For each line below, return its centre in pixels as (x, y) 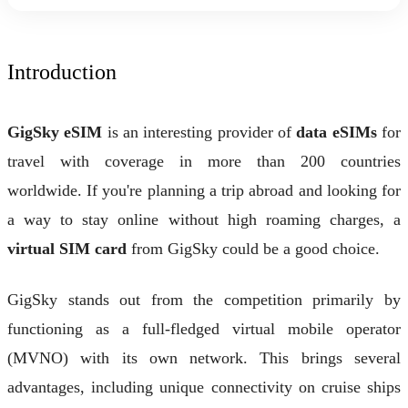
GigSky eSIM (55, 132)
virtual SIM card (67, 248)
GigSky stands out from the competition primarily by (204, 300)
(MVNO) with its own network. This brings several (204, 358)
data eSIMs (337, 132)
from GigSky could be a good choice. (253, 248)
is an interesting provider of (199, 132)
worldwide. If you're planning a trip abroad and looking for (204, 190)
